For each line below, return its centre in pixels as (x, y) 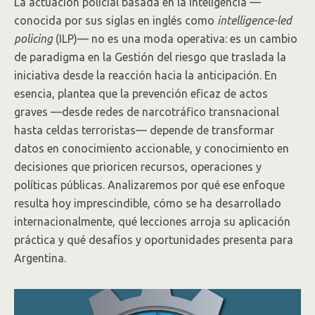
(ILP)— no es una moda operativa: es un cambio (175, 39)
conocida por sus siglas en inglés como (116, 20)
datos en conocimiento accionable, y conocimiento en (152, 148)
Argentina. (40, 258)
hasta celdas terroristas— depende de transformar (144, 130)
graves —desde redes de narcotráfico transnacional (147, 112)
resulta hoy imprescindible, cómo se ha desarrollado (148, 203)
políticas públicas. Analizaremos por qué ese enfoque (149, 185)
